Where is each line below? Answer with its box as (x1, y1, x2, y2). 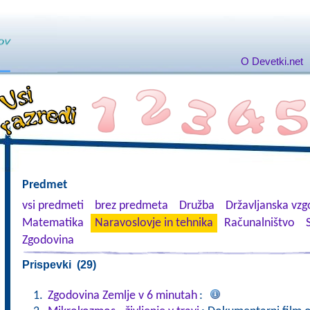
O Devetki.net (240, 55, 303, 67)
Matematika (21, 217, 84, 230)
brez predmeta (94, 199, 168, 212)
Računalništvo (224, 217, 295, 230)
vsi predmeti (21, 199, 84, 212)
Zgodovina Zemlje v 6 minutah (47, 289, 197, 302)
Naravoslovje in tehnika (94, 217, 213, 230)
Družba (179, 199, 215, 212)
